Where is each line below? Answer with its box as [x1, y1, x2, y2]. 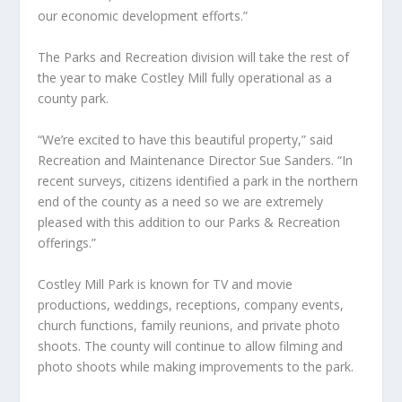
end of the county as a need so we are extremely [38, 193, 324, 211]
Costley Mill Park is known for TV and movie [38, 275, 293, 293]
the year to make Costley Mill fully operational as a [38, 69, 333, 87]
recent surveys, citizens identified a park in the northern [38, 172, 359, 190]
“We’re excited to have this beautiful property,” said [38, 131, 334, 149]
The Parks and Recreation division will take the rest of [38, 48, 350, 66]
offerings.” [38, 234, 97, 252]
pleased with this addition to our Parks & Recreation [38, 214, 341, 232]
